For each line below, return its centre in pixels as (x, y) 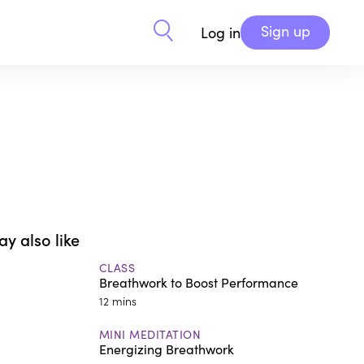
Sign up (285, 31)
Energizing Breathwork (166, 349)
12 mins (117, 300)
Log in (221, 32)
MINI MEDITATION (150, 334)
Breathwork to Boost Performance (198, 282)
